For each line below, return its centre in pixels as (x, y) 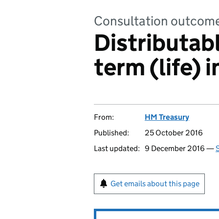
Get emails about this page (155, 184)
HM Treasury (167, 117)
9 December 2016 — (180, 148)
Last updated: (117, 148)
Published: (111, 133)
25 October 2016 (174, 133)
